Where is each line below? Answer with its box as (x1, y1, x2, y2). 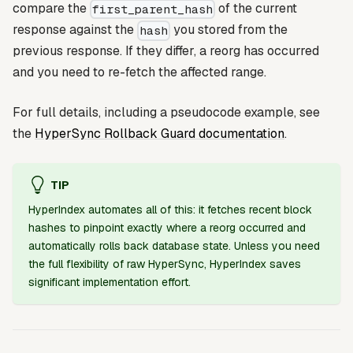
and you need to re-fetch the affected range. (13, 64, 266, 81)
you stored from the (170, 21, 288, 39)
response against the (13, 21, 137, 39)
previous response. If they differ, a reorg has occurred (13, 43, 319, 60)
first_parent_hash (92, 2, 214, 17)
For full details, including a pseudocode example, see (13, 104, 320, 121)
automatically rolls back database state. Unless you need (28, 238, 320, 253)
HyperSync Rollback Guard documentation (35, 125, 284, 143)
